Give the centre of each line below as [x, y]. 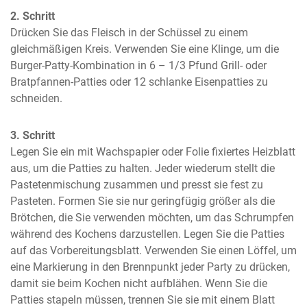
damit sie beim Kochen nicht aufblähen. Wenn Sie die [139, 283]
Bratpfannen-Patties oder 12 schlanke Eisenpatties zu [139, 82]
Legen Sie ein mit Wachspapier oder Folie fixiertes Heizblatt [153, 152]
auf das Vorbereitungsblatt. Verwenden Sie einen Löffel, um [153, 250]
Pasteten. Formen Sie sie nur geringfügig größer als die [143, 201]
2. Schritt [33, 16]
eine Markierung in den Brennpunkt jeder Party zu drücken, [150, 267]
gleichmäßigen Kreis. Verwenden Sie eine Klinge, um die [145, 49]
